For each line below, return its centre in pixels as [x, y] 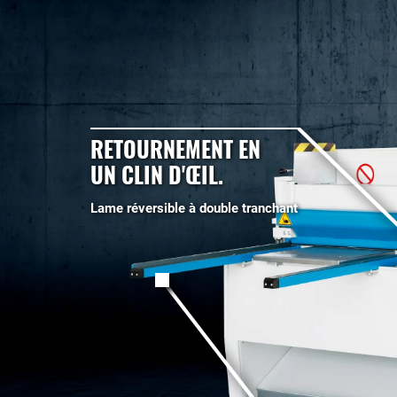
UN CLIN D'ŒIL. [157, 174]
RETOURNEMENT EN [175, 148]
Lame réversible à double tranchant [194, 208]
